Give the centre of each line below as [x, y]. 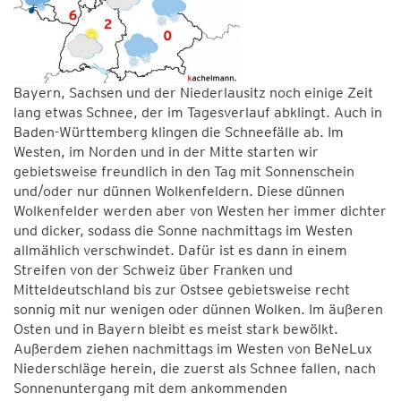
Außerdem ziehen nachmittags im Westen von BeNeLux [193, 348]
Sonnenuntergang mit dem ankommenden [150, 388]
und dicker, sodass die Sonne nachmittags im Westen [183, 230]
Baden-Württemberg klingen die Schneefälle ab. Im [179, 132]
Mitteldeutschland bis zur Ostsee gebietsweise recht [182, 289]
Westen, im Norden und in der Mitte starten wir [166, 151]
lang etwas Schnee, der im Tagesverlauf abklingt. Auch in [198, 112]
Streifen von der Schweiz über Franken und [153, 269]
